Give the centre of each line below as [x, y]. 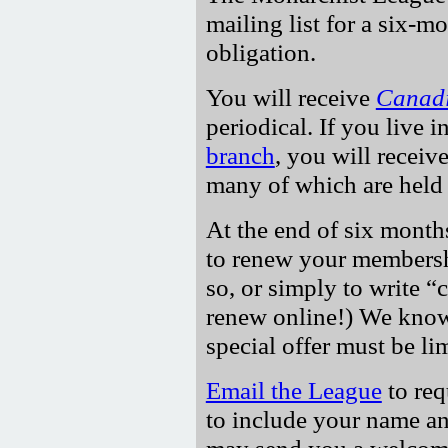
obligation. [260, 51]
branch [240, 154]
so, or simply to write [315, 286]
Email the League [293, 389]
